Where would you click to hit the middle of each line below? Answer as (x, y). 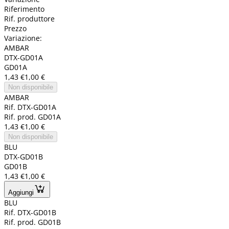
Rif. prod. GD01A (32, 117)
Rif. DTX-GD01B (30, 213)
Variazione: (23, 38)
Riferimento (24, 9)
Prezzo (15, 29)
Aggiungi (21, 193)
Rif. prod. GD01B (32, 222)
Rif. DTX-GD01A (30, 107)
